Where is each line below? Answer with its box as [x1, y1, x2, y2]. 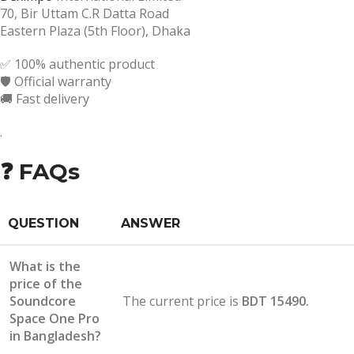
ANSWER [121, 215, 180, 231]
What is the [9, 257, 81, 275]
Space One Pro [9, 309, 100, 327]
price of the [9, 274, 82, 292]
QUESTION [8, 215, 79, 231]
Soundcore [9, 292, 76, 310]
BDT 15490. [242, 292, 309, 310]
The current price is [122, 292, 242, 310]
